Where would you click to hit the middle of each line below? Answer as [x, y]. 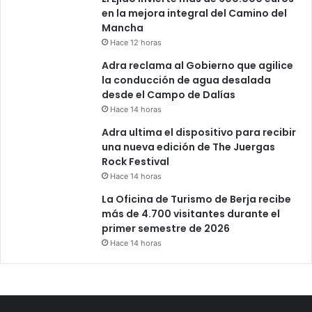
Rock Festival [135, 161]
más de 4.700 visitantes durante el [191, 213]
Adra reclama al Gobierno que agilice [197, 65]
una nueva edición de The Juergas [188, 147]
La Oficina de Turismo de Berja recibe [196, 199]
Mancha [123, 28]
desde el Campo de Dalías [169, 94]
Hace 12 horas [136, 42]
